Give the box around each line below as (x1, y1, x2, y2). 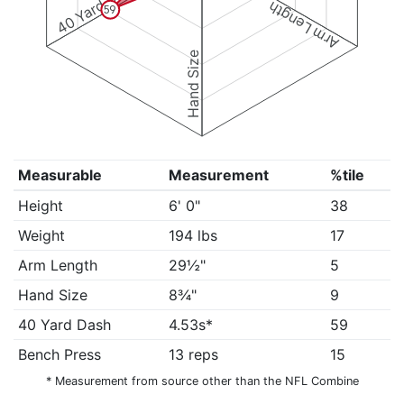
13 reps (168, 345, 218, 363)
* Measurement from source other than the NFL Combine (45, 374, 359, 388)
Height (17, 197, 63, 215)
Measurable (17, 166, 102, 184)
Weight (17, 226, 65, 244)
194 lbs (168, 226, 217, 244)
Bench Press (17, 345, 101, 363)
